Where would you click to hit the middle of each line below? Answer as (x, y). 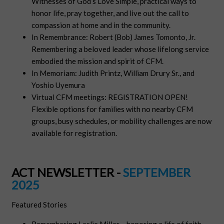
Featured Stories (39, 205)
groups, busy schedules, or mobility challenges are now (122, 121)
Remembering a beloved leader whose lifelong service (120, 49)
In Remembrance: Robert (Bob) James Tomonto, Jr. (114, 37)
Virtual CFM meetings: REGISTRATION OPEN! (110, 97)
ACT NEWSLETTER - (66, 172)
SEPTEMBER (157, 172)
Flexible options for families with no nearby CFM (112, 109)
